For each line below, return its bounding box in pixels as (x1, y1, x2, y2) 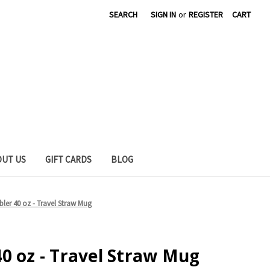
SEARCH (109, 9, 138, 20)
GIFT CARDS (45, 153, 92, 165)
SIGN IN (151, 9, 177, 20)
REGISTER (189, 9, 224, 20)
